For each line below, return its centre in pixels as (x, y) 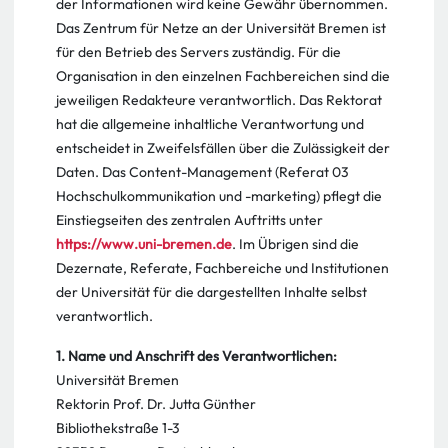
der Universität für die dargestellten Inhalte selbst (211, 292)
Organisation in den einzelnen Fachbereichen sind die (223, 76)
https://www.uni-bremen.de (144, 244)
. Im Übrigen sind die (295, 244)
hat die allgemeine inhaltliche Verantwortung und (210, 124)
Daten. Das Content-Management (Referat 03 (202, 172)
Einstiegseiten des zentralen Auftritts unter (189, 220)
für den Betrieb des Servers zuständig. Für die (198, 52)
